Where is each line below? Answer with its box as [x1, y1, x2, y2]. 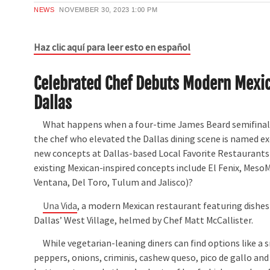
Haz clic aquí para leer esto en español [34, 42, 191, 54]
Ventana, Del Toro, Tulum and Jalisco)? [34, 177, 193, 189]
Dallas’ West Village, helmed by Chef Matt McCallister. [34, 214, 254, 227]
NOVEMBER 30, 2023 [59, 6, 130, 14]
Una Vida [43, 199, 78, 212]
